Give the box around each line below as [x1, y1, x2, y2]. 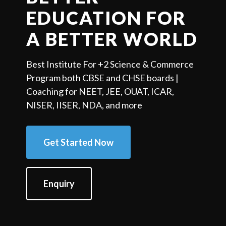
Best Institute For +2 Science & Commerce [26, 58, 194, 70]
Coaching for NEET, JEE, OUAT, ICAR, [26, 85, 174, 97]
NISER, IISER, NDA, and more [26, 99, 142, 110]
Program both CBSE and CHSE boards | [26, 72, 179, 83]
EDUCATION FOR [26, 6, 186, 29]
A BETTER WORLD [26, 27, 198, 50]
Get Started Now [43, 136, 114, 148]
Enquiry [43, 178, 75, 189]
